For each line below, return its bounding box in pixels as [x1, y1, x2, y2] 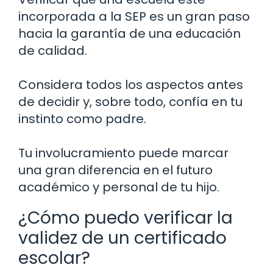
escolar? [18, 246, 90, 270]
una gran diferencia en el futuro [18, 161, 213, 179]
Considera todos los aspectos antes [18, 76, 243, 93]
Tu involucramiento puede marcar [18, 144, 229, 161]
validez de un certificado [18, 225, 227, 250]
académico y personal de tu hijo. [18, 178, 219, 196]
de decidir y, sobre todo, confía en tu [18, 93, 243, 110]
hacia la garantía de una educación [18, 24, 241, 42]
